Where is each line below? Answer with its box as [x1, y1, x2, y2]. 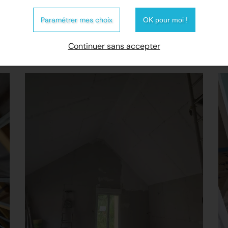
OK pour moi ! [142, 16, 188, 24]
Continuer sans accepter [68, 41, 160, 51]
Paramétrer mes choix [40, 15, 112, 24]
